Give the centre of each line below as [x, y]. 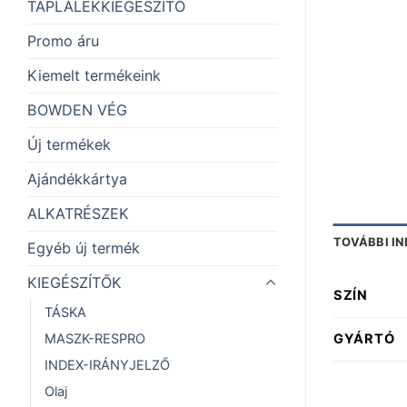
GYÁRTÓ [364, 338]
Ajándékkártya [77, 179]
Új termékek [69, 145]
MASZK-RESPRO [95, 339]
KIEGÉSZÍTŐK [74, 283]
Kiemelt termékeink [94, 76]
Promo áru [63, 41]
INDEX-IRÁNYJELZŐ [107, 366]
